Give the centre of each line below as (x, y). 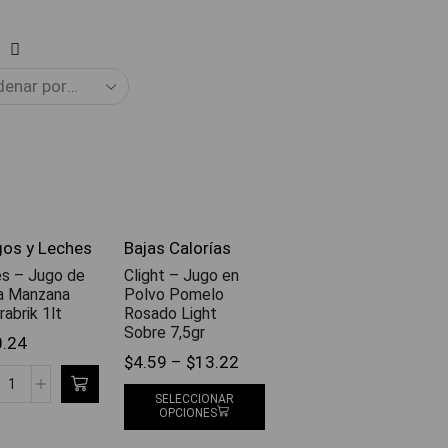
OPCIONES (188, 413)
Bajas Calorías (177, 247)
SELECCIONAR (194, 399)
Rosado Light (170, 313)
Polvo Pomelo (174, 294)
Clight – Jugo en (181, 275)
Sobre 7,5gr (164, 332)
